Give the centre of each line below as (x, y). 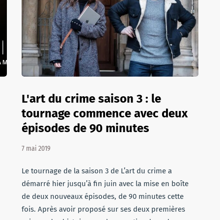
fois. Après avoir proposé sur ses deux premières (103, 209)
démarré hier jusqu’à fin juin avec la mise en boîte (105, 184)
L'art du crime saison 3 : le (91, 99)
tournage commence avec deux (105, 113)
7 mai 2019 (36, 149)
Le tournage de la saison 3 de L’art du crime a (97, 171)
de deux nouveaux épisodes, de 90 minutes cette (103, 196)
